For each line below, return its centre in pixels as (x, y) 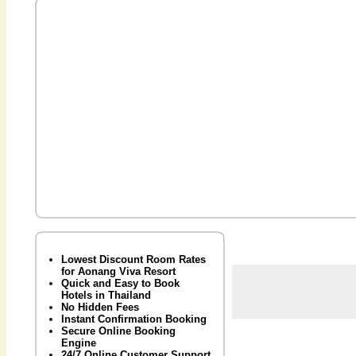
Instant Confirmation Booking (134, 319)
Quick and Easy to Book (120, 283)
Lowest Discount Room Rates (133, 259)
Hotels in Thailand (106, 295)
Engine (79, 343)
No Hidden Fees (100, 307)
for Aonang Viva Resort (118, 271)
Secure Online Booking (118, 331)
